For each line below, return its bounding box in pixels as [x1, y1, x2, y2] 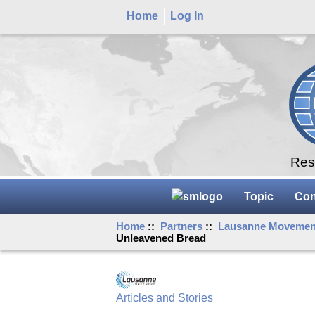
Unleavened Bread [116, 231, 207, 244]
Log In [170, 9, 204, 22]
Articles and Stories [116, 292, 214, 304]
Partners [160, 219, 203, 232]
